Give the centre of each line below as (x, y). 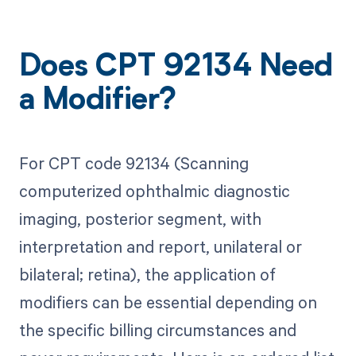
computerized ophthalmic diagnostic (154, 190)
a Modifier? (97, 102)
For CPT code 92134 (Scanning (133, 163)
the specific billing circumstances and (157, 329)
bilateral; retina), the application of (147, 274)
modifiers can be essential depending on (168, 302)
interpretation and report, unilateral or (160, 246)
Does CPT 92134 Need (176, 69)
